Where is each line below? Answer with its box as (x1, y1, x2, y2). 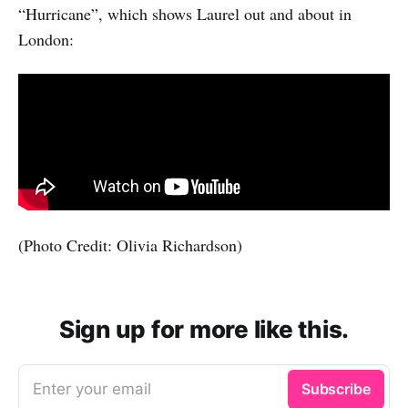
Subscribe (301, 379, 371, 398)
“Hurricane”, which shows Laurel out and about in (18, 2, 352, 25)
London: (18, 27, 74, 50)
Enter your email (33, 379, 151, 398)
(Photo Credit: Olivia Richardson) (18, 233, 242, 256)
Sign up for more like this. (59, 314, 349, 343)
